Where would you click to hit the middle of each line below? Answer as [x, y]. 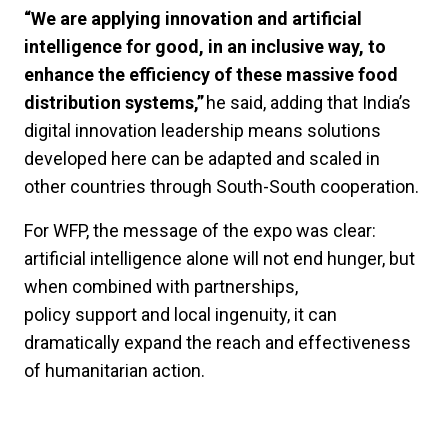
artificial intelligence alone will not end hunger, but [219, 259]
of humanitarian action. [116, 371]
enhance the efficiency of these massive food [211, 75]
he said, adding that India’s [307, 103]
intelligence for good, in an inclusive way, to [205, 47]
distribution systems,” [114, 103]
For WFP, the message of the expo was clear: [200, 231]
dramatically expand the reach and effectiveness [217, 343]
